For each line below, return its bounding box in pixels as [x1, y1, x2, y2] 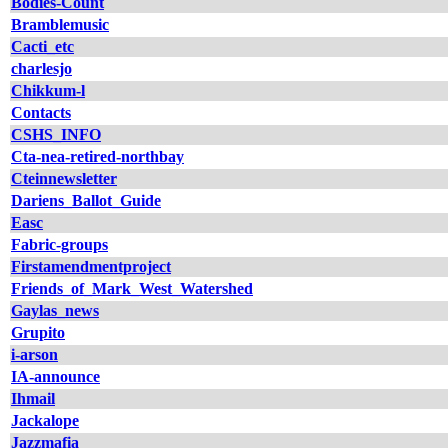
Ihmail [11, 390, 55, 407]
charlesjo [11, 60, 72, 77]
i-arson [11, 346, 58, 363]
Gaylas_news [11, 302, 99, 319]
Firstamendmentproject [11, 258, 171, 275]
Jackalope [11, 412, 79, 429]
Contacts [11, 104, 71, 121]
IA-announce [11, 368, 100, 385]
